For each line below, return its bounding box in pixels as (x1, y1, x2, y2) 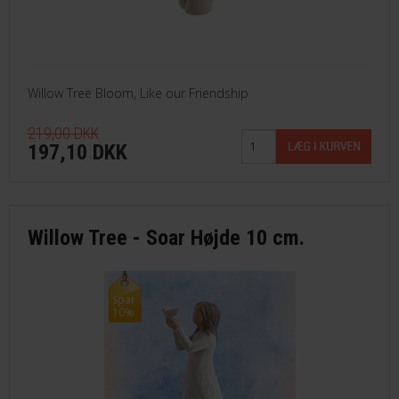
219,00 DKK (28, 123, 99, 142)
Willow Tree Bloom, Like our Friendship (28, 84, 248, 102)
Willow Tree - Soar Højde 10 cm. (28, 224, 305, 250)
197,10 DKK (28, 139, 127, 165)
